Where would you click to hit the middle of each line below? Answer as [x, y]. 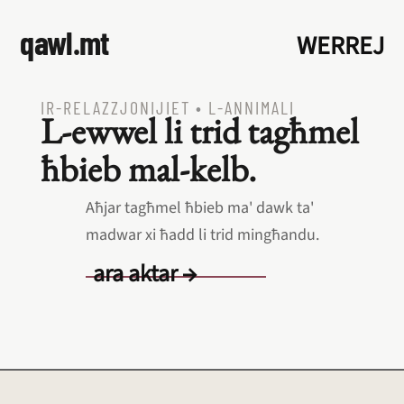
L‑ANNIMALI [251, 107]
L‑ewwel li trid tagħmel [199, 131]
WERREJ [340, 46]
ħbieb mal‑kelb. [148, 169]
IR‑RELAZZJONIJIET [115, 107]
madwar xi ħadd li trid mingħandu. [202, 235]
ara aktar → [144, 274]
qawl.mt [64, 42]
